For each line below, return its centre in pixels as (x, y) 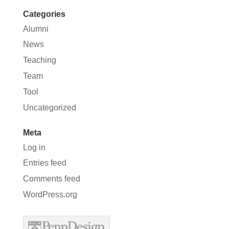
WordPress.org (50, 194)
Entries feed (44, 163)
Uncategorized (49, 107)
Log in (34, 147)
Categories (44, 14)
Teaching (39, 60)
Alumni (36, 29)
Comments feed (51, 179)
